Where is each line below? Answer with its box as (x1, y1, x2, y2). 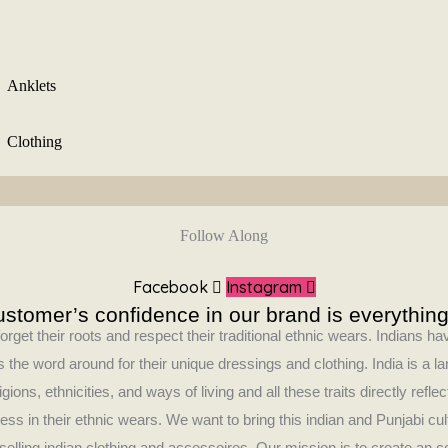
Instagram (225, 276, 302, 297)
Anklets (6, 77, 56, 94)
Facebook (132, 276, 208, 297)
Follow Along (180, 226, 268, 244)
